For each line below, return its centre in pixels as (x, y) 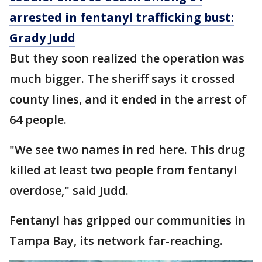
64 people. (38, 120)
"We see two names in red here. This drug (127, 149)
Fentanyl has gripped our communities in (127, 220)
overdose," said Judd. (69, 190)
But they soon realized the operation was (127, 58)
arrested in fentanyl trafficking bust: (122, 17)
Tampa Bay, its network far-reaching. (116, 241)
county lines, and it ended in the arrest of (128, 99)
